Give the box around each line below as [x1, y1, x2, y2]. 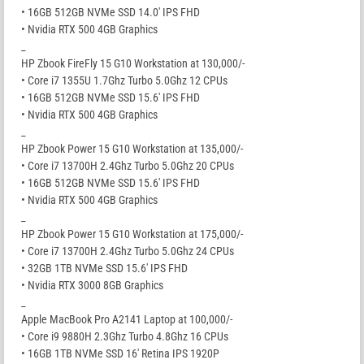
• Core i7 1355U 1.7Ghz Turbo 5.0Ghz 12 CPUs [21, 73, 227, 87]
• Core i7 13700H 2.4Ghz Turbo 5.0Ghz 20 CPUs [21, 158, 234, 172]
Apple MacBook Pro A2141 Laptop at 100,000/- [21, 312, 232, 326]
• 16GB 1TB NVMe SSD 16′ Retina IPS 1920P [21, 346, 219, 360]
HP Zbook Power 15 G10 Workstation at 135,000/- [21, 141, 243, 155]
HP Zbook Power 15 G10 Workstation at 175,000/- [21, 227, 243, 240]
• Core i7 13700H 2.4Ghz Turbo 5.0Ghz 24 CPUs [21, 244, 234, 258]
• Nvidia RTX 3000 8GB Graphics [21, 278, 163, 292]
